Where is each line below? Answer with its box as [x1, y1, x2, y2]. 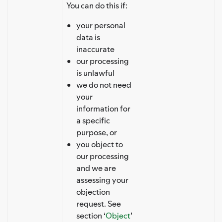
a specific [76, 114, 110, 126]
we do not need [76, 79, 131, 90]
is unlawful [76, 67, 114, 78]
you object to [76, 138, 123, 150]
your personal [76, 19, 125, 31]
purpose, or [76, 126, 117, 138]
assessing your [76, 174, 128, 185]
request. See [76, 198, 121, 209]
